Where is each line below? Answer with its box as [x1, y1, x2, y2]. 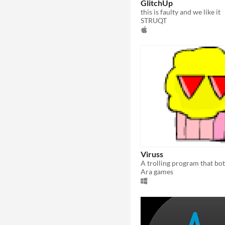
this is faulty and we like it [141, 7, 220, 16]
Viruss [141, 149, 163, 159]
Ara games [141, 167, 173, 176]
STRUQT [141, 16, 167, 25]
